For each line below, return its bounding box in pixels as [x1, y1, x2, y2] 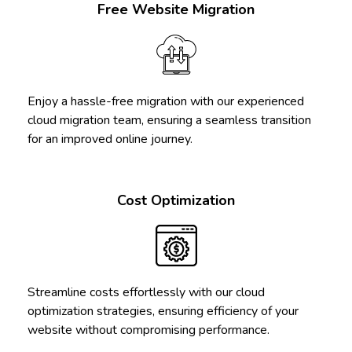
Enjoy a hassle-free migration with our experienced [27, 92, 304, 110]
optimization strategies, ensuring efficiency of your [27, 302, 299, 320]
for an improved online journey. [27, 130, 192, 148]
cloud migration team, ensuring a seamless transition [27, 111, 311, 129]
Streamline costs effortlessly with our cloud [27, 283, 265, 301]
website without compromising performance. [27, 321, 269, 339]
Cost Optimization [117, 190, 235, 210]
